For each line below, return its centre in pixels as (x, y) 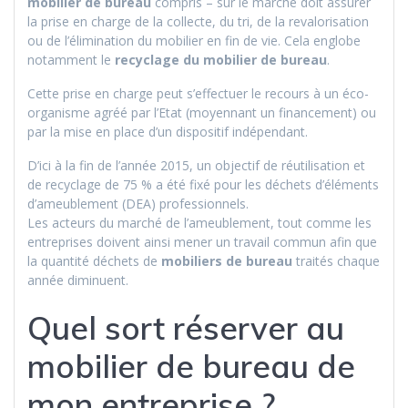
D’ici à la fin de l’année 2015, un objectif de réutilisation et (196, 166)
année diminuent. (78, 280)
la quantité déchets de (94, 261)
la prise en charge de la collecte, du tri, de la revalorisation (198, 22)
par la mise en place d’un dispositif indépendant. (168, 132)
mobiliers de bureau (227, 261)
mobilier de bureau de (191, 367)
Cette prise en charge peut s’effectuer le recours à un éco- (198, 94)
